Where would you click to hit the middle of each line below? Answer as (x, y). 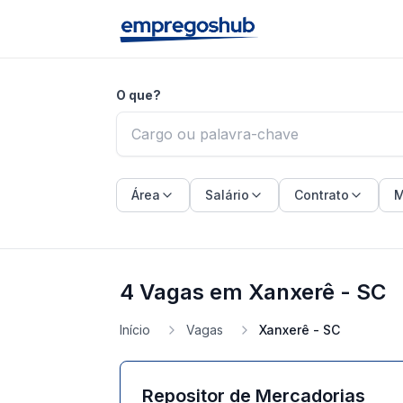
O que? (139, 95)
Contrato (322, 195)
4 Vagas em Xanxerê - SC (253, 292)
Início (135, 330)
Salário (227, 195)
